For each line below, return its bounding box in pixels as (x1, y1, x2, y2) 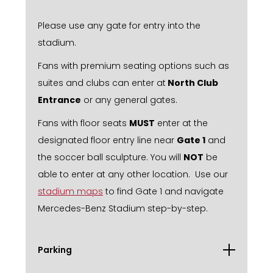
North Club (166, 76, 218, 89)
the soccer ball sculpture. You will (38, 151, 183, 163)
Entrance (38, 93, 81, 106)
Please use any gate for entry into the (38, 19, 200, 32)
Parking (38, 243, 72, 256)
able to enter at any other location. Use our (38, 168, 228, 180)
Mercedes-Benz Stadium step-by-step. (38, 202, 208, 214)
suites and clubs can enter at (38, 76, 166, 89)
